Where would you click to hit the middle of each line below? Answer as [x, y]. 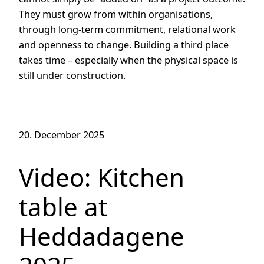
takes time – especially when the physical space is [128, 60]
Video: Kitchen [102, 177]
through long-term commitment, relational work [127, 29]
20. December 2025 [62, 135]
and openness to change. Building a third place [124, 44]
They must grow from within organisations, [116, 14]
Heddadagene [102, 236]
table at [63, 207]
